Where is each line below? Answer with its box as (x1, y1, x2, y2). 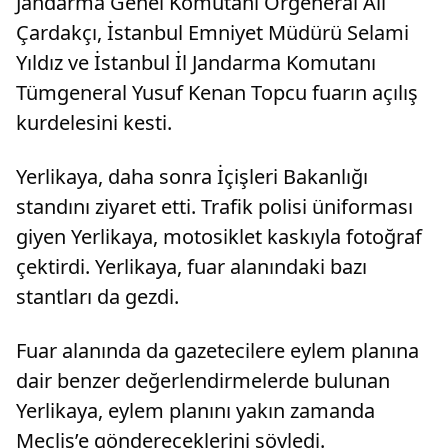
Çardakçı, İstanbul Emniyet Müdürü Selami (16, 18, 409, 46)
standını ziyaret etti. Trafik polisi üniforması (16, 192, 413, 220)
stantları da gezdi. (16, 282, 179, 310)
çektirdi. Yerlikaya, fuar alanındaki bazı (16, 252, 367, 280)
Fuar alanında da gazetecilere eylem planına (16, 336, 419, 364)
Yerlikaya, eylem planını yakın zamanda (16, 396, 375, 424)
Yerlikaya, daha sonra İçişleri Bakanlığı (16, 162, 368, 190)
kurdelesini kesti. (16, 108, 172, 136)
